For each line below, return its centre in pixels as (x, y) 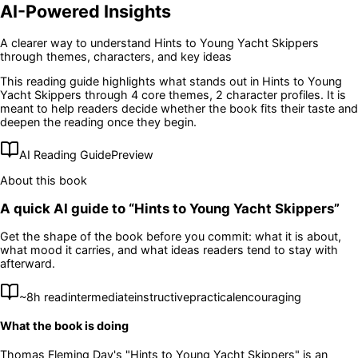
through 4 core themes (145, 94)
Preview (132, 155)
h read (51, 296)
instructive (162, 296)
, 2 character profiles (265, 94)
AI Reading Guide (65, 155)
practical (212, 296)
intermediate (101, 296)
